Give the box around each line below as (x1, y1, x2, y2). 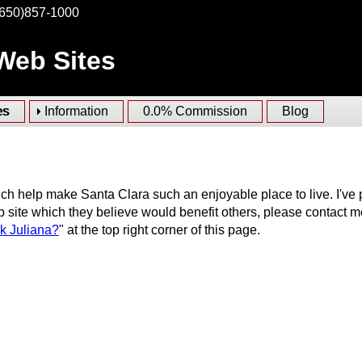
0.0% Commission (142, 103, 247, 118)
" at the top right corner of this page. (58, 222, 260, 237)
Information (44, 103, 108, 118)
